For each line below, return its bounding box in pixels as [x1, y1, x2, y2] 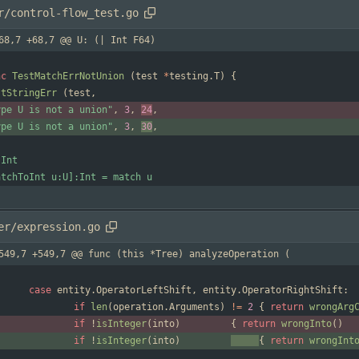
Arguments [169, 301, 220, 313]
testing [169, 71, 208, 83]
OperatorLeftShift [96, 284, 192, 296]
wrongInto [281, 318, 332, 330]
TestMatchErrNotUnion [12, 71, 124, 83]
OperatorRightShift [242, 284, 343, 296]
